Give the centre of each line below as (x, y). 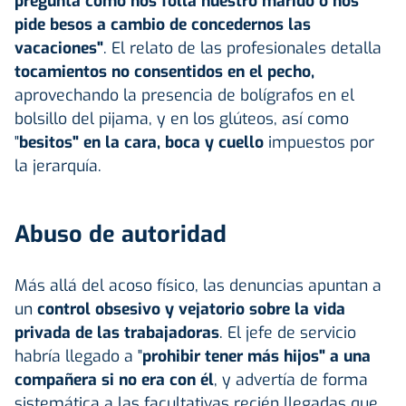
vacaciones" (59, 48)
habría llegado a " (78, 356)
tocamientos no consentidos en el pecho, (164, 71)
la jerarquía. (58, 165)
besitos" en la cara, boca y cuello (141, 142)
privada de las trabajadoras (117, 332)
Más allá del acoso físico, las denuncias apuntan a (198, 285)
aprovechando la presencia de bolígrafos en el (184, 95)
